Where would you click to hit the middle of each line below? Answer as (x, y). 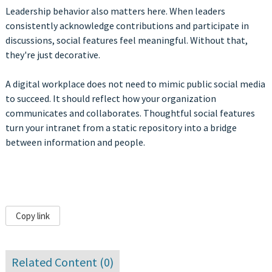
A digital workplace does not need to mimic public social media (135, 84)
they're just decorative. (53, 55)
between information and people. (75, 142)
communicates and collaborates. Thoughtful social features (130, 113)
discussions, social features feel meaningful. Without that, (126, 40)
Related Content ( (57, 262)
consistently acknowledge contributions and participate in (127, 26)
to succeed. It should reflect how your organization (110, 99)
